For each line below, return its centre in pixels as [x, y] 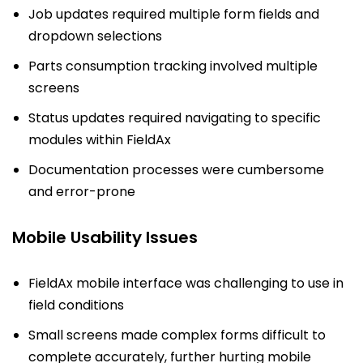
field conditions [76, 305]
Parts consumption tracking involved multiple [173, 66]
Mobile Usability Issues [105, 237]
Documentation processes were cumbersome [176, 169]
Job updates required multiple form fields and [174, 14]
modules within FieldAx [100, 139]
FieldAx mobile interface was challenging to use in [186, 283]
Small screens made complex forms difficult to [177, 335]
